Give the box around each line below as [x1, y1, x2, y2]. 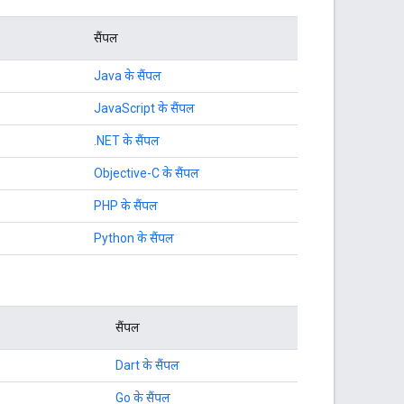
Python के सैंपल [94, 230, 174, 245]
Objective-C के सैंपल [94, 165, 199, 180]
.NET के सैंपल [94, 133, 160, 148]
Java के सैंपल [94, 68, 161, 83]
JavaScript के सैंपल [94, 100, 195, 115]
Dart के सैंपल [115, 357, 179, 372]
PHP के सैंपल [94, 197, 158, 213]
